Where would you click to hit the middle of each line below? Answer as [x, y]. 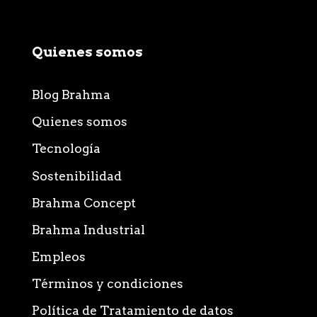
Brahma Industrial [88, 229]
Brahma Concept [84, 202]
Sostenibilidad [77, 175]
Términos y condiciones [108, 283]
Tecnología [66, 149]
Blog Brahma [71, 95]
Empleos [59, 256]
